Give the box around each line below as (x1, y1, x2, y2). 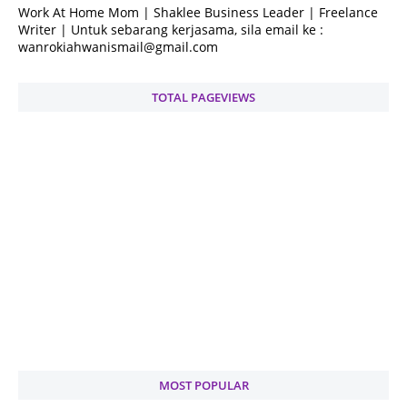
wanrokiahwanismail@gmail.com (18, 38, 218, 55)
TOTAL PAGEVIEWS (152, 89, 255, 105)
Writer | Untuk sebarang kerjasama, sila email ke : (18, 21, 323, 38)
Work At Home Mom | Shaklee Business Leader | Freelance (18, 4, 378, 21)
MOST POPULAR (158, 377, 249, 393)
